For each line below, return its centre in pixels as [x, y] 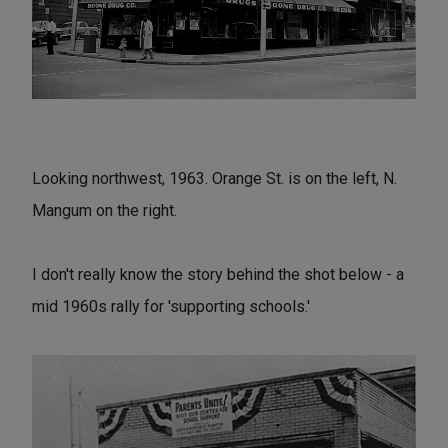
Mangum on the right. [104, 210]
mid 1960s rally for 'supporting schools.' [171, 306]
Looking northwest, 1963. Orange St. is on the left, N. [214, 178]
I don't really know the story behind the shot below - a [218, 274]
